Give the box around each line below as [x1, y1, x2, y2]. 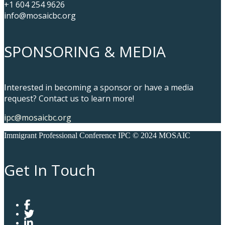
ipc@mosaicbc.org [4, 111, 71, 123]
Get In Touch [4, 160, 95, 181]
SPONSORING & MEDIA [4, 41, 166, 62]
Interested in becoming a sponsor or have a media [4, 81, 193, 93]
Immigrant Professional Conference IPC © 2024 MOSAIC [4, 131, 190, 140]
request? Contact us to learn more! [4, 92, 134, 104]
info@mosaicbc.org [4, 10, 76, 21]
